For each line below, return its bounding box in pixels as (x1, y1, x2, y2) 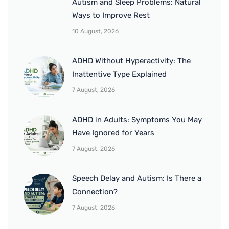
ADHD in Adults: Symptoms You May (72, 115, 202, 125)
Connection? (72, 187, 118, 197)
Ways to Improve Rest (72, 11, 150, 20)
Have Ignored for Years (72, 128, 154, 138)
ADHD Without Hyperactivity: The (72, 56, 191, 66)
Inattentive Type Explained (72, 70, 167, 79)
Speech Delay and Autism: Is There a (72, 174, 201, 184)
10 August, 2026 (72, 28, 119, 35)
